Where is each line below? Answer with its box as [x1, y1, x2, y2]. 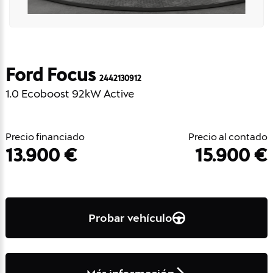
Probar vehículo [88, 211, 172, 224]
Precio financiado [5, 130, 85, 143]
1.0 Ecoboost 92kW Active [5, 87, 135, 100]
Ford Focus [5, 65, 99, 85]
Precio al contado [188, 130, 268, 143]
